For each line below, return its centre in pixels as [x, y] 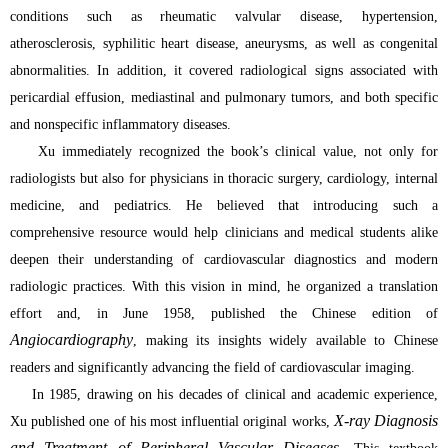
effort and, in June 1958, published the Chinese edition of [224, 314]
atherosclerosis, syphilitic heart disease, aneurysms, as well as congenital [224, 44]
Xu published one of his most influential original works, [172, 422]
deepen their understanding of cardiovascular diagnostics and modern [224, 260]
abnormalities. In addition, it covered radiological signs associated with [224, 71]
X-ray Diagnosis [386, 421]
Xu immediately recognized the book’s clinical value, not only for [224, 152]
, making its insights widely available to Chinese [285, 341]
